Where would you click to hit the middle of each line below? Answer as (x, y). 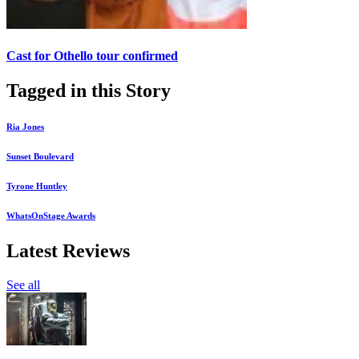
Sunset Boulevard (40, 157)
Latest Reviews (68, 251)
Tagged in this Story (89, 91)
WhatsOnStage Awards (51, 216)
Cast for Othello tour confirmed (92, 56)
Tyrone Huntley (37, 186)
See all (23, 285)
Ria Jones (25, 127)
